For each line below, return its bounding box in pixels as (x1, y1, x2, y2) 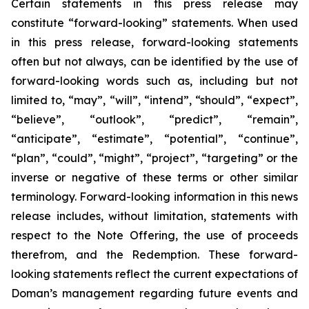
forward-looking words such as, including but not (11, 74, 298, 88)
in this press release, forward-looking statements (11, 35, 298, 49)
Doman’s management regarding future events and (11, 286, 298, 300)
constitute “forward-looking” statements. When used (11, 16, 298, 30)
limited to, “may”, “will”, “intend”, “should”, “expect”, (11, 93, 298, 107)
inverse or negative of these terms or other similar (11, 170, 298, 184)
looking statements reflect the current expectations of (11, 267, 298, 281)
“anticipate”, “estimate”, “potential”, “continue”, (11, 132, 298, 146)
